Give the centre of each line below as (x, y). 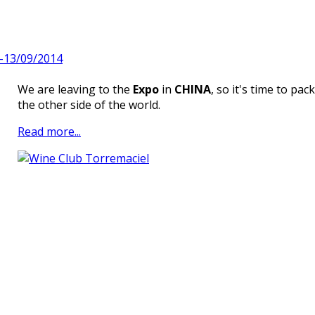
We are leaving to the (75, 89)
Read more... (49, 131)
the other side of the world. (89, 104)
